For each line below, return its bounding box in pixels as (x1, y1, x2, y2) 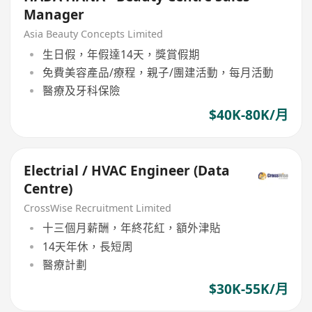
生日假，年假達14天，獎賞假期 (42, 46, 200, 62)
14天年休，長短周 (42, 238, 133, 254)
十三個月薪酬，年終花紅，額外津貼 (42, 220, 221, 236)
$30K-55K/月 (208, 280, 288, 299)
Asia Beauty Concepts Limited (24, 27, 164, 41)
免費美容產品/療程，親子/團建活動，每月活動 (42, 64, 274, 80)
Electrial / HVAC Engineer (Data (24, 161, 231, 180)
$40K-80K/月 (208, 106, 288, 125)
